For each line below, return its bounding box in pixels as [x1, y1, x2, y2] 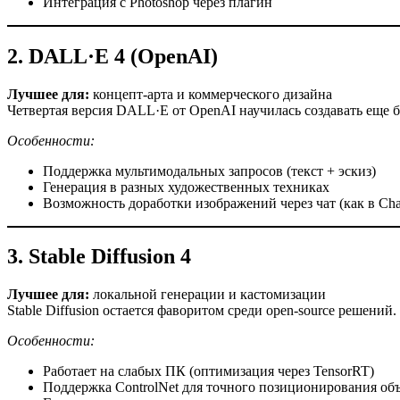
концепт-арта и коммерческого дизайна [89, 86, 332, 102]
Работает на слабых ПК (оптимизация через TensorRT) [43, 363, 374, 379]
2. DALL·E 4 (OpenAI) [7, 44, 218, 68]
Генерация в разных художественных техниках [43, 179, 329, 195]
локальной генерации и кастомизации [89, 287, 326, 303]
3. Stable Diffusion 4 [7, 245, 191, 269]
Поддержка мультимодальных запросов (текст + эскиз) [43, 162, 376, 179]
